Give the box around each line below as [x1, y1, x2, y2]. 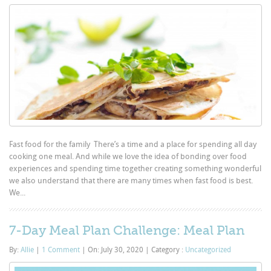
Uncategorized [185, 245, 232, 254]
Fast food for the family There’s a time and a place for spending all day [9, 139, 257, 149]
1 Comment [42, 245, 80, 254]
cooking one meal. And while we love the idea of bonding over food [9, 151, 247, 161]
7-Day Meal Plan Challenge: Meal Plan [9, 223, 245, 238]
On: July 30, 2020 [86, 245, 146, 254]
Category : [149, 245, 186, 254]
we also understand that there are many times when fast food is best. [9, 175, 253, 185]
